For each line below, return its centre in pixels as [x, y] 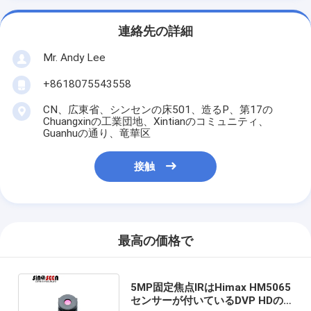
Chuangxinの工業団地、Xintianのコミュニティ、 [155, 121]
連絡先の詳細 [155, 32]
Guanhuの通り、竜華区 [96, 133]
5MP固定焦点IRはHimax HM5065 [210, 287]
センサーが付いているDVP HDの [207, 300]
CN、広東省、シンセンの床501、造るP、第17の [158, 109]
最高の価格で [155, 241]
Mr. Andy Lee [74, 57]
